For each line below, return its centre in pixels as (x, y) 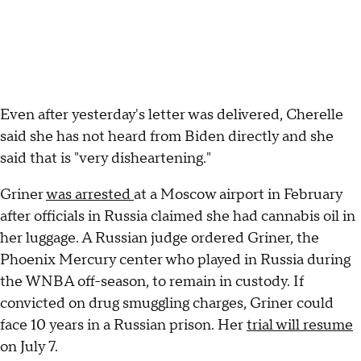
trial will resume (300, 325)
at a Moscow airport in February (238, 194)
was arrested (90, 194)
